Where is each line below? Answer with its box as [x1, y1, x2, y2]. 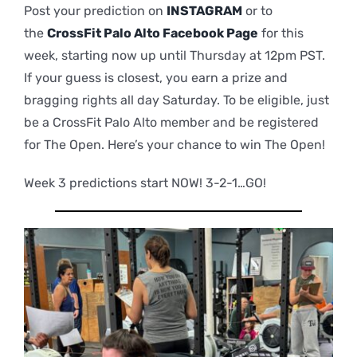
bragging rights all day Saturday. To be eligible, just [23, 92, 329, 108]
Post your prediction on [23, 2, 167, 18]
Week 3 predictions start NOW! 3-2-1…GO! [23, 175, 266, 190]
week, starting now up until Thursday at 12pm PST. [23, 47, 325, 63]
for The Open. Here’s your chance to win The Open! [23, 136, 325, 152]
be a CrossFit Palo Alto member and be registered [23, 114, 319, 130]
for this [257, 25, 304, 41]
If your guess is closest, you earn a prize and [23, 69, 288, 85]
